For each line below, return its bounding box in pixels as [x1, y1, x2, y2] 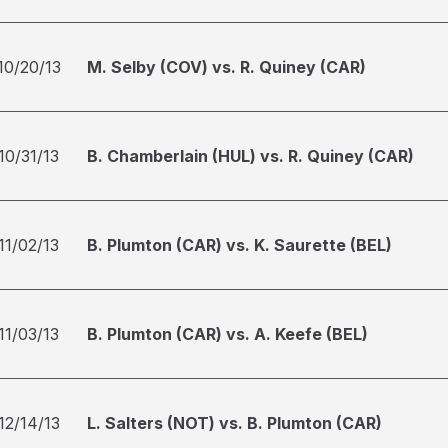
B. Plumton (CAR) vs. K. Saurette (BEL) [87, 235, 392, 255]
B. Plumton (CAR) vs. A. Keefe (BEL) [87, 324, 368, 344]
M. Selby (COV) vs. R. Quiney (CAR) [87, 57, 366, 77]
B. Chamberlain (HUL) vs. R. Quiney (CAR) [87, 146, 414, 166]
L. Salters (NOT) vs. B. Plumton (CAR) [87, 413, 382, 433]
